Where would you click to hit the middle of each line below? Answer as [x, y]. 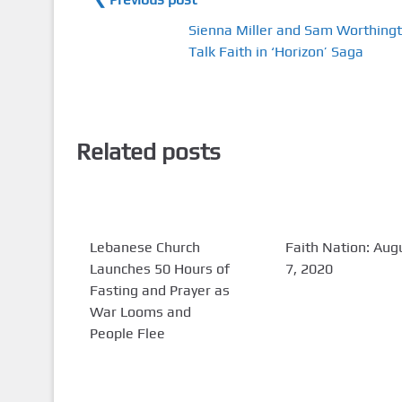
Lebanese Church [144, 247]
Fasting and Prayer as [159, 290]
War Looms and [140, 311]
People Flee [127, 333]
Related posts [148, 151]
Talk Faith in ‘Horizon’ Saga [275, 52]
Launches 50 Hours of [159, 268]
